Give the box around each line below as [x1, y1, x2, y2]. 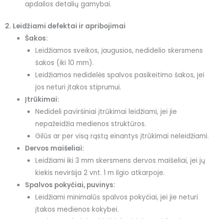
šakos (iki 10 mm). [35, 58, 94, 68]
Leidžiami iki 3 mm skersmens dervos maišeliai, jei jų [35, 156, 205, 166]
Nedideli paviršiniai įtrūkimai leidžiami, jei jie [35, 107, 177, 117]
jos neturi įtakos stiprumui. [35, 83, 121, 92]
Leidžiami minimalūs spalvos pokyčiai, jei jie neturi [35, 193, 198, 202]
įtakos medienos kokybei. [35, 205, 119, 215]
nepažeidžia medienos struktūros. [35, 119, 146, 129]
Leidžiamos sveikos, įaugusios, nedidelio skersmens [35, 46, 203, 56]
